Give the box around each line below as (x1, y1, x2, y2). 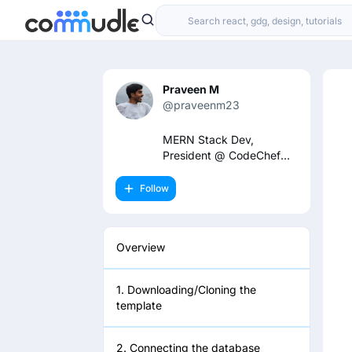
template (116, 299, 162, 312)
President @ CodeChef (163, 148, 280, 162)
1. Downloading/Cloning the (116, 283, 256, 296)
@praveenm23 (163, 98, 240, 112)
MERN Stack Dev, (163, 133, 254, 146)
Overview (116, 240, 165, 254)
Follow (140, 182, 169, 194)
